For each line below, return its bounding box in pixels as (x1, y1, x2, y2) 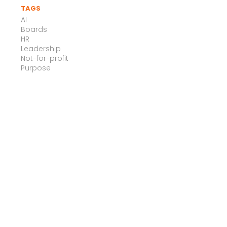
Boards (21, 24, 47, 34)
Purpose (21, 62, 51, 73)
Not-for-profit (21, 53, 68, 63)
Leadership (21, 43, 61, 54)
